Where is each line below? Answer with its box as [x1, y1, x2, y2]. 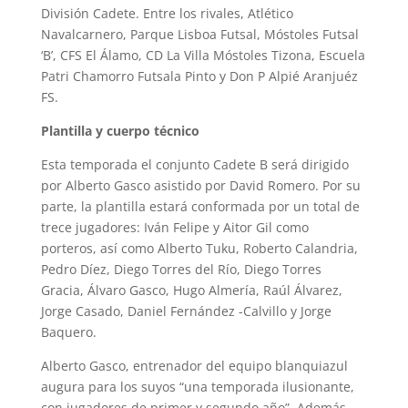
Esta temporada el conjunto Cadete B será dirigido [40, 155, 349, 173]
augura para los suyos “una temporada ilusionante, [40, 377, 354, 395]
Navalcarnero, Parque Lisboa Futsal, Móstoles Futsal [40, 25, 359, 43]
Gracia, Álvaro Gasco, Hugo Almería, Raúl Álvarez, [40, 280, 342, 299]
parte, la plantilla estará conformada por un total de [40, 197, 360, 215]
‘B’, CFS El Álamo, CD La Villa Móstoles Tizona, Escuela [40, 46, 365, 64]
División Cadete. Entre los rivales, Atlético [40, 4, 293, 22]
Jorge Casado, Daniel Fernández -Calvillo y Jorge [40, 301, 331, 320]
